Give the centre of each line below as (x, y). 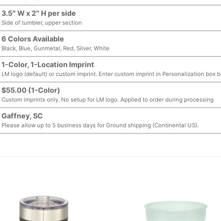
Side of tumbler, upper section (42, 23)
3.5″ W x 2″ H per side (39, 13)
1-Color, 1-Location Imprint (48, 65)
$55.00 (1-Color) (31, 90)
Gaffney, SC (22, 116)
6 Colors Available (33, 39)
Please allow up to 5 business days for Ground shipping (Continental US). (100, 126)
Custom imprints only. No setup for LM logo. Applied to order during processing (108, 100)
